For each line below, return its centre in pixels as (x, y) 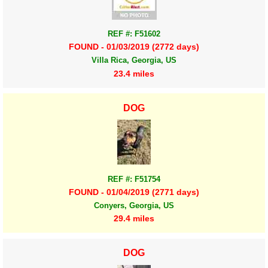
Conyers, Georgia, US (134, 206)
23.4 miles (134, 73)
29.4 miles (134, 219)
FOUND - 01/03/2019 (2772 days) (134, 47)
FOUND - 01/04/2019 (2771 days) (134, 192)
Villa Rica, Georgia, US (134, 60)
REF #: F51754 (134, 179)
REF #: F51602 (134, 34)
